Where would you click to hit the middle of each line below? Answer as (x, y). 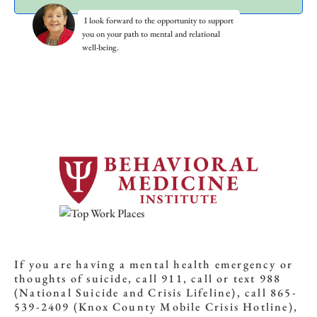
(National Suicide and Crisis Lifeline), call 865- (156, 292)
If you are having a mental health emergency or (154, 264)
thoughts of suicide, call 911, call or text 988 (148, 278)
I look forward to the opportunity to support (158, 20)
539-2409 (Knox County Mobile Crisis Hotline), (156, 306)
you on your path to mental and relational (151, 34)
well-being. (101, 47)
